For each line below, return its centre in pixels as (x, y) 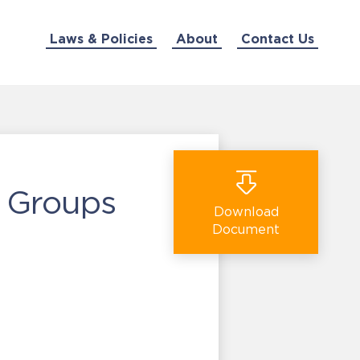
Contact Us (277, 38)
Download (246, 211)
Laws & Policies (101, 38)
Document (246, 229)
